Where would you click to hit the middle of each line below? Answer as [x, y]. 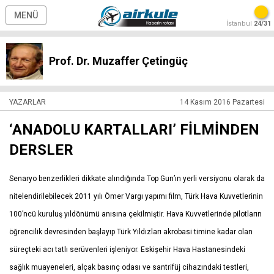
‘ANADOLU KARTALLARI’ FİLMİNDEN [134, 130]
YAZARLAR [28, 102]
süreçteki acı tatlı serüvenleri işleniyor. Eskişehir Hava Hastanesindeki [127, 250]
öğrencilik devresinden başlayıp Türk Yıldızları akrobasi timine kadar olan [131, 232]
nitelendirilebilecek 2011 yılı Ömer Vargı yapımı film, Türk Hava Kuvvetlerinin [136, 196]
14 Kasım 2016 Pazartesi [222, 102]
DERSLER [41, 150]
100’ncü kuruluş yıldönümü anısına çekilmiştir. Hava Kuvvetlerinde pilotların [135, 214]
